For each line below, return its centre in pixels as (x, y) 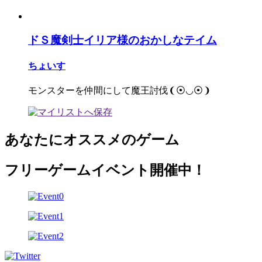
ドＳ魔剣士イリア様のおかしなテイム (123, 40)
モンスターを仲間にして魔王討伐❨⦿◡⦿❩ (119, 91)
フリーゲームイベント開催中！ (105, 170)
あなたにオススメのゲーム (92, 140)
